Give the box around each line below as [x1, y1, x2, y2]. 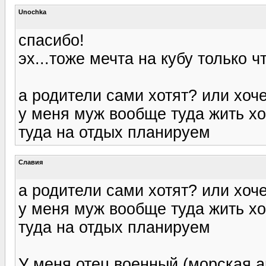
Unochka [18, 8, 46, 15]
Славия [18, 158, 43, 166]
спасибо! [18, 31, 84, 49]
